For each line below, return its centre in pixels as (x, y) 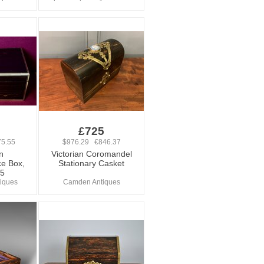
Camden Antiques (91, 182)
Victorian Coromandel (91, 154)
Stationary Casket (91, 163)
